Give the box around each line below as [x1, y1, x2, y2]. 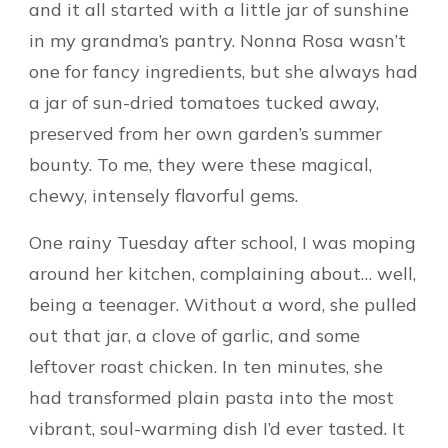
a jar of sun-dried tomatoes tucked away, [29, 90, 379, 114]
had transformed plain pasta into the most [29, 385, 394, 409]
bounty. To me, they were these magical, [29, 152, 372, 176]
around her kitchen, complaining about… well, [29, 261, 416, 285]
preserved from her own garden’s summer [29, 121, 382, 145]
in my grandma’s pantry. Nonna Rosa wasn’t [29, 28, 406, 52]
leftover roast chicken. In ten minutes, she [29, 354, 383, 378]
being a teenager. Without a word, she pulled [29, 292, 417, 316]
